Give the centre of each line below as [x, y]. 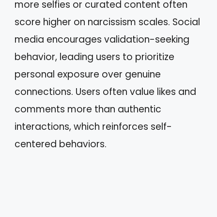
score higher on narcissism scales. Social [107, 22]
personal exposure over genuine [88, 74]
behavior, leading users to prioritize [94, 57]
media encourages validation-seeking [102, 39]
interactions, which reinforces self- [93, 126]
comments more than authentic [88, 109]
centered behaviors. [61, 144]
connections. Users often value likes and [105, 92]
